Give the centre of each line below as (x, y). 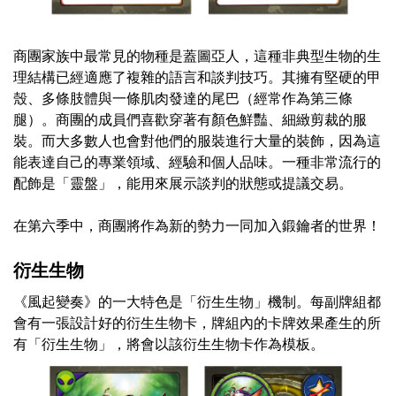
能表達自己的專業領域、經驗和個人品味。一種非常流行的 (197, 162)
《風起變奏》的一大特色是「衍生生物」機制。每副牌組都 (197, 302)
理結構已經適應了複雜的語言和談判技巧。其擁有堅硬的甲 (197, 77)
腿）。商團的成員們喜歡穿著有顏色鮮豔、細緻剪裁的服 (190, 120)
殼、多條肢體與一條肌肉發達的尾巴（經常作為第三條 (183, 99)
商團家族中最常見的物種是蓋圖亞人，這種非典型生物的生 (197, 56)
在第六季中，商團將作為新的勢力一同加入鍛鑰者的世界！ (197, 226)
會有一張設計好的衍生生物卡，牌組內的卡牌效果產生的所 (197, 323)
